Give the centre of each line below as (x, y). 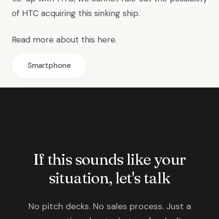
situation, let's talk (109, 178)
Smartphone (49, 66)
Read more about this (55, 40)
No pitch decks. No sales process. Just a (109, 206)
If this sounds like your (109, 159)
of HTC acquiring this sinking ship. (76, 13)
